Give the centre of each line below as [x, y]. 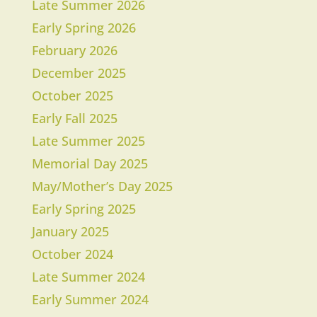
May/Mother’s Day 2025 [102, 186]
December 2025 [79, 73]
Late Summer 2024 [88, 277]
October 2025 [72, 96]
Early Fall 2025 [74, 119]
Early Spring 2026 [83, 28]
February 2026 [74, 51]
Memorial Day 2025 [90, 164]
